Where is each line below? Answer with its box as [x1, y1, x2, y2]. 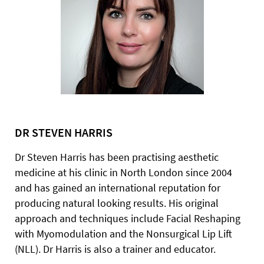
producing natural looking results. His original [15, 196, 219, 210]
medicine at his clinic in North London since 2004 [15, 166, 232, 179]
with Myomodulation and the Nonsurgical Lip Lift [15, 227, 232, 240]
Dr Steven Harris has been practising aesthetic [15, 150, 219, 164]
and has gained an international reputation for [15, 181, 220, 194]
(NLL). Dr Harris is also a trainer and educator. [15, 242, 216, 256]
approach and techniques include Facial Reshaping [15, 212, 240, 225]
